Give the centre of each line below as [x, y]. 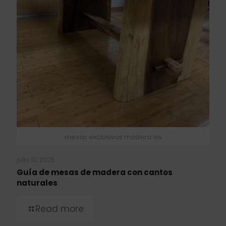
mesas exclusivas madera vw [113, 137]
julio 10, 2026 [36, 159]
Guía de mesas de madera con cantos [95, 172]
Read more [60, 209]
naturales [37, 183]
